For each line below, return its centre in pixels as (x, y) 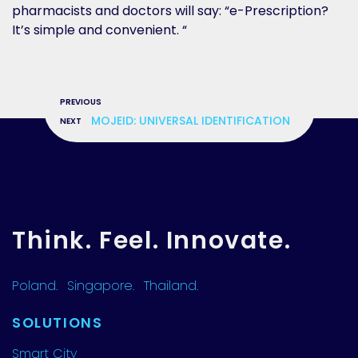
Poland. (35, 286)
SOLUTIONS (58, 323)
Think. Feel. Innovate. (152, 241)
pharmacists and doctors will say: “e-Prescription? (170, 11)
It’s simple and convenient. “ (99, 30)
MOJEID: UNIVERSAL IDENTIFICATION (190, 121)
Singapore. (101, 286)
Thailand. (171, 286)
